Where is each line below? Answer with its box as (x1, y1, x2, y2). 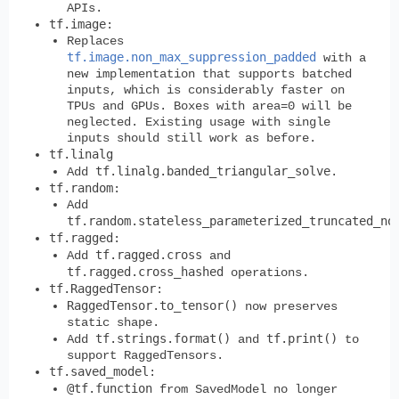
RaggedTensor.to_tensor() (67, 297, 238, 313)
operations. (224, 265, 309, 280)
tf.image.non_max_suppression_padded (67, 49, 316, 64)
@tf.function (67, 380, 152, 395)
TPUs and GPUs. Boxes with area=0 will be (67, 98, 352, 113)
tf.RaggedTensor (49, 281, 156, 296)
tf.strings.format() (95, 330, 231, 346)
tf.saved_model (49, 363, 149, 379)
